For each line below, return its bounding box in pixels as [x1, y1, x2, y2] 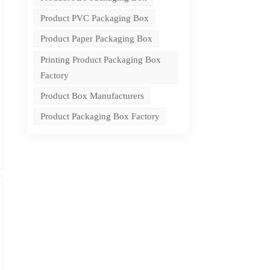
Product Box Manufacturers [40, 91, 144, 101]
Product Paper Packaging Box [40, 34, 152, 44]
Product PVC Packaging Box [40, 13, 149, 24]
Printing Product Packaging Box [40, 54, 161, 64]
